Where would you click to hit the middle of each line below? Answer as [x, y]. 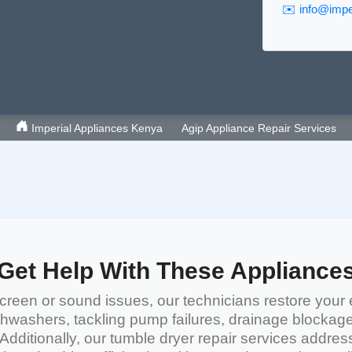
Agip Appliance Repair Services [259, 128]
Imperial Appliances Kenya [95, 128]
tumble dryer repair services [203, 338]
